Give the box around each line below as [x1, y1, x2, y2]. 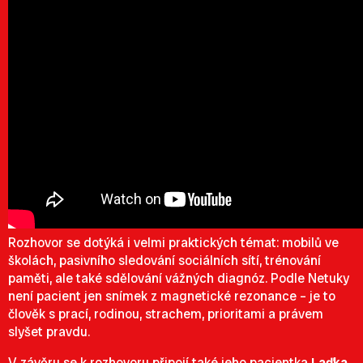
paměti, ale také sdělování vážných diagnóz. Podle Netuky [8, 270, 349, 287]
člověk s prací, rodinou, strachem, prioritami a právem [8, 305, 323, 322]
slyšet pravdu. [8, 323, 90, 340]
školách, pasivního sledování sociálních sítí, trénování [8, 252, 321, 269]
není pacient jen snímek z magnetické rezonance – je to [8, 288, 335, 305]
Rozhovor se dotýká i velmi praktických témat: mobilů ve [8, 234, 339, 251]
